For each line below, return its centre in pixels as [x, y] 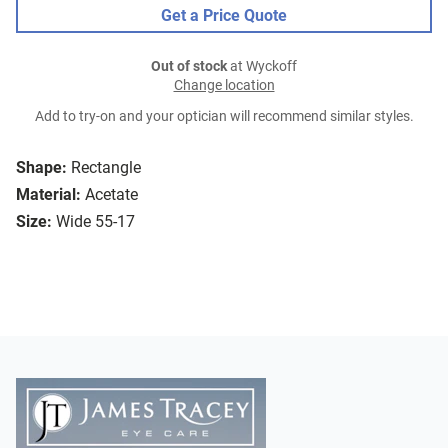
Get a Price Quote [224, 16]
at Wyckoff [262, 67]
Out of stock [189, 67]
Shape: [41, 168]
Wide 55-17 [95, 222]
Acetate [111, 195]
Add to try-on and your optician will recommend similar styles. [224, 117]
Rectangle [106, 168]
